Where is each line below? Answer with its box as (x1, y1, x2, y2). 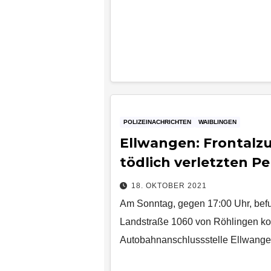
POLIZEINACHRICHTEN (123, 118, 191, 125)
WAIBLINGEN (198, 118, 237, 125)
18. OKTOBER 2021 (131, 181, 207, 190)
